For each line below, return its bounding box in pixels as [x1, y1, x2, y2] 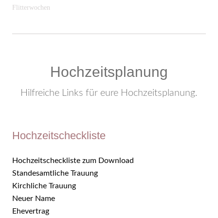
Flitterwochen [12, 4, 50, 11]
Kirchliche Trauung [12, 182, 76, 190]
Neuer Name [12, 195, 55, 202]
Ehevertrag [12, 207, 49, 215]
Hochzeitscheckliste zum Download [12, 157, 134, 164]
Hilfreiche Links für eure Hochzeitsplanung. [20, 88, 198, 98]
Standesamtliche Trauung [12, 169, 98, 177]
